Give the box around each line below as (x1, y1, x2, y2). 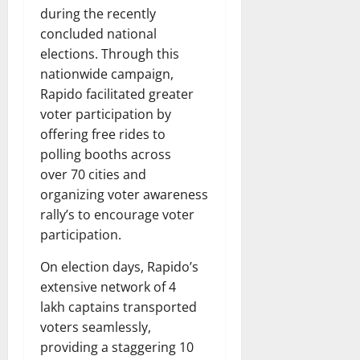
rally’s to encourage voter (40, 205, 194, 223)
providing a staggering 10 (40, 337, 194, 356)
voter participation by (40, 104, 171, 123)
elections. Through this (40, 44, 179, 63)
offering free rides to (40, 125, 166, 143)
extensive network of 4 (40, 277, 176, 296)
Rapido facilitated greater (40, 84, 194, 103)
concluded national (40, 24, 157, 43)
